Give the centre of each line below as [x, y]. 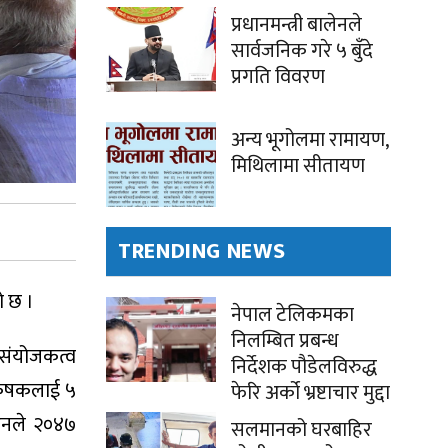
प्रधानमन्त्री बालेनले [296, 25]
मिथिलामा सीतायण [298, 166]
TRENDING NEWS [202, 252]
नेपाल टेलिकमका [292, 315]
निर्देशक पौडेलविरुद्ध [304, 367]
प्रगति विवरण [278, 77]
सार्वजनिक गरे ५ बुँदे [302, 51]
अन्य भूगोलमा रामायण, [309, 140]
